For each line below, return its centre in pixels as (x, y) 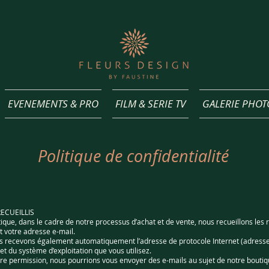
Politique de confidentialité (133, 156)
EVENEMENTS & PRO (53, 104)
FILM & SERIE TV (150, 104)
